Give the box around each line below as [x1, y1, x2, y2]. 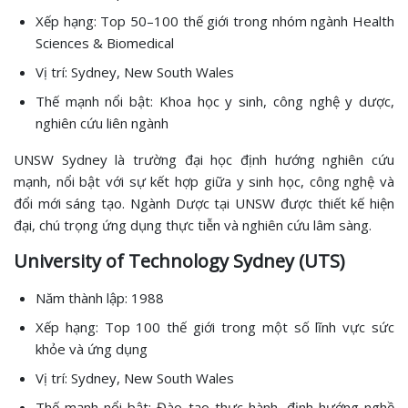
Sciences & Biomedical [36, 33, 174, 52]
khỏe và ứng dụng [36, 339, 148, 358]
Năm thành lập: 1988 [36, 288, 164, 307]
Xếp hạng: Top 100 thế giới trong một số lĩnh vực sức [36, 317, 394, 336]
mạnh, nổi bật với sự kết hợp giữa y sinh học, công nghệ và [14, 171, 394, 190]
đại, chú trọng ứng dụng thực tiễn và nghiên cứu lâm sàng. [14, 215, 372, 234]
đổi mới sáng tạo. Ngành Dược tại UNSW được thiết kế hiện [14, 193, 394, 212]
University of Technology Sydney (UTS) [14, 248, 345, 273]
